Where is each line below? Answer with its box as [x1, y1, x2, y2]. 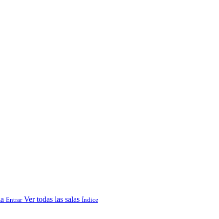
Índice [82, 196, 98, 203]
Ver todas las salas [24, 195, 80, 203]
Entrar [6, 196, 22, 203]
